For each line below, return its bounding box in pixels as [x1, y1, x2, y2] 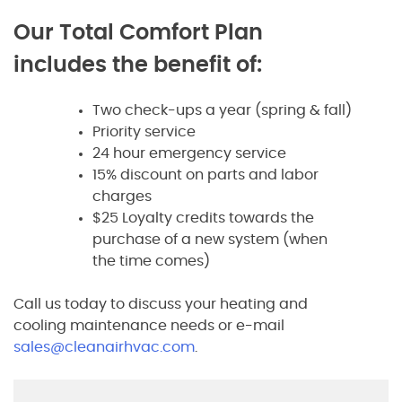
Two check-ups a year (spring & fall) [92, 102, 352, 118]
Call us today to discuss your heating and [13, 296, 308, 311]
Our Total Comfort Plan [13, 22, 263, 44]
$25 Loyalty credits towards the [92, 210, 314, 225]
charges [92, 188, 152, 204]
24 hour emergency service [92, 145, 286, 161]
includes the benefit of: [13, 54, 262, 76]
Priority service [92, 124, 196, 139]
